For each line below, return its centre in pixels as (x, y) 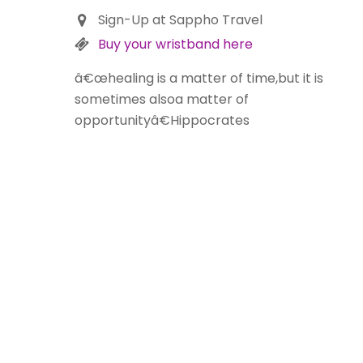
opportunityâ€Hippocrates (162, 121)
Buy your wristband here (175, 45)
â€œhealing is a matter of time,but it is (199, 79)
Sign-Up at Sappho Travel (180, 19)
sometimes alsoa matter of (162, 100)
